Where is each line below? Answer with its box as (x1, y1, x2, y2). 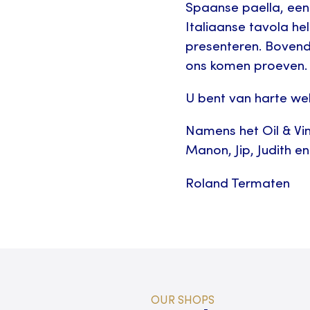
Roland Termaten (185, 177, 291, 190)
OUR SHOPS (151, 295, 215, 307)
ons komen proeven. (185, 60, 308, 73)
